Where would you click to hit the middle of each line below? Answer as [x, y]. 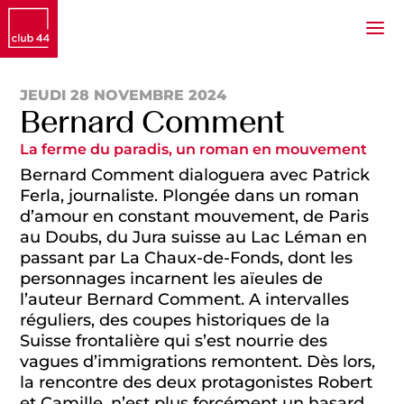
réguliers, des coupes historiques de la [175, 320]
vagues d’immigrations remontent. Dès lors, [198, 362]
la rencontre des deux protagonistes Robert [197, 382]
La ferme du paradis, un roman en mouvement [194, 149]
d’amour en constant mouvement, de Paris [195, 216]
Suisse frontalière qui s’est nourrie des [174, 341]
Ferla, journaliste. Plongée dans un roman [190, 196]
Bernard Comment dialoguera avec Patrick [195, 175]
